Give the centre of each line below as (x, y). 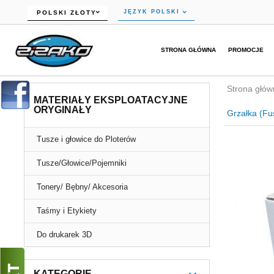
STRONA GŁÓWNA (189, 50)
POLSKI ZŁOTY (67, 13)
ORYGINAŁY (63, 110)
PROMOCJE (246, 50)
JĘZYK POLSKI (152, 12)
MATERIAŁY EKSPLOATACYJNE (111, 100)
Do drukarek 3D (64, 235)
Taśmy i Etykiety (67, 211)
